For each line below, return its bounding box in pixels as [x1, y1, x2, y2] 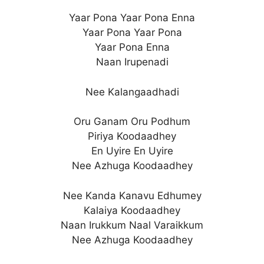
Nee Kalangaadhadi [85, 85, 179, 98]
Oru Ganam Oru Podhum [74, 115, 190, 127]
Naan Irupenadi [95, 56, 169, 68]
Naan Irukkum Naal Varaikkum [61, 219, 203, 231]
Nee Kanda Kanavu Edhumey [62, 189, 202, 202]
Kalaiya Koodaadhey [84, 204, 180, 216]
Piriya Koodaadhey [88, 130, 176, 142]
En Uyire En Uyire [91, 145, 173, 157]
